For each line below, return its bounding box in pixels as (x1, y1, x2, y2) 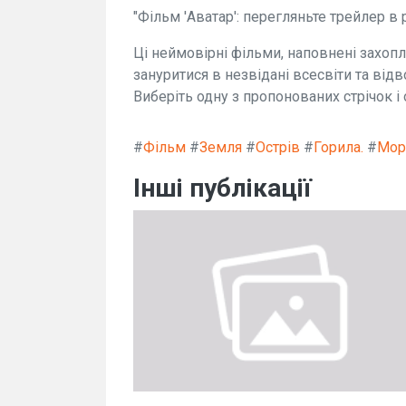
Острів (256, 138, 300, 156)
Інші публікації (133, 172, 312, 203)
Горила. (314, 138, 363, 156)
